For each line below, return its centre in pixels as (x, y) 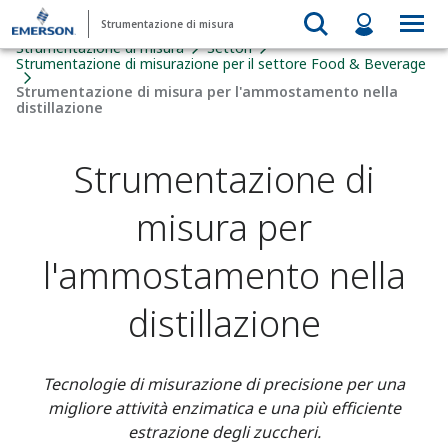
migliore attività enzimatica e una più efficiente (224, 408)
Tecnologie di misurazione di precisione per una (224, 384)
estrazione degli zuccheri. (224, 432)
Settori (229, 47)
